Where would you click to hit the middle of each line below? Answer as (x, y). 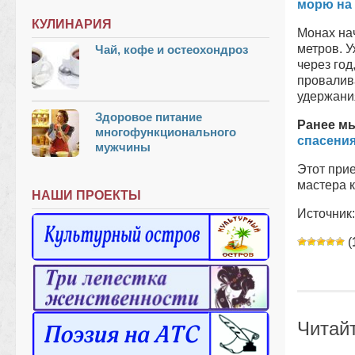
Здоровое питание (149, 116)
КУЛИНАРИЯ (72, 24)
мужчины (123, 147)
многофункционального (166, 132)
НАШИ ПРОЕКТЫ (86, 195)
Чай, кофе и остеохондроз (172, 49)
